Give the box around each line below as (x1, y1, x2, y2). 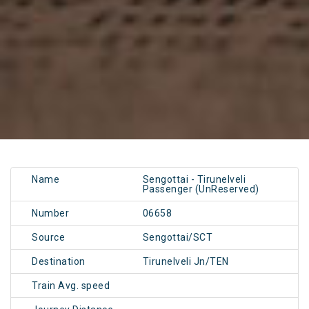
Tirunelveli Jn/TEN (142, 256, 229, 268)
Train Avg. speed (32, 280, 110, 292)
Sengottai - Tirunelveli (142, 174, 246, 186)
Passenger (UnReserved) (142, 183, 259, 195)
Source (32, 232, 65, 243)
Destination (32, 256, 86, 268)
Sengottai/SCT (142, 232, 213, 243)
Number (32, 208, 69, 219)
